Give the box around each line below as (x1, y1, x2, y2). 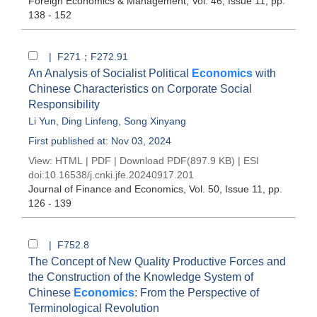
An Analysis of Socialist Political (28, 67, 192, 79)
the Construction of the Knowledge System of (28, 271, 253, 283)
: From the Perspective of (134, 287, 259, 299)
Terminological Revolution (28, 302, 159, 314)
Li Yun (28, 115, 56, 127)
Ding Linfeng (62, 115, 118, 127)
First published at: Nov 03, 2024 (28, 135, 171, 146)
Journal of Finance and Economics (28, 183, 183, 195)
